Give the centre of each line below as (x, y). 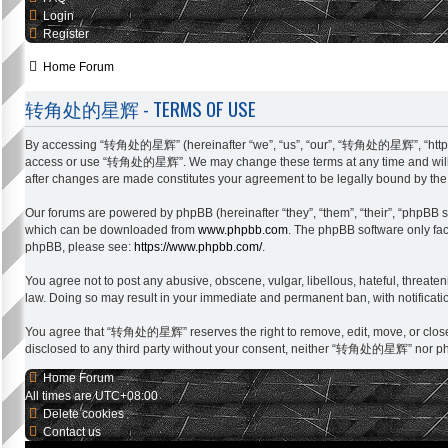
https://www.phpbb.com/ (198, 246)
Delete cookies (83, 413)
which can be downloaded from (111, 229)
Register (66, 34)
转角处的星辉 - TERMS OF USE (140, 108)
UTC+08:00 (126, 395)
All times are (60, 395)
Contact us (72, 431)
